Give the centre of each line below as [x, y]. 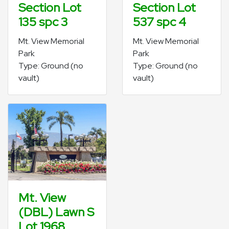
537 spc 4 [159, 22]
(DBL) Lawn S [56, 212]
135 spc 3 [43, 22]
